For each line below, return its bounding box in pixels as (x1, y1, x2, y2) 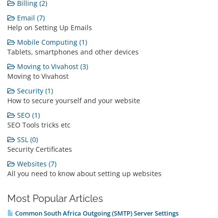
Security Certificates (7, 145, 72, 154)
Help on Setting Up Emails (7, 23, 92, 32)
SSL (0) (15, 135, 38, 144)
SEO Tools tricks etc (7, 120, 71, 129)
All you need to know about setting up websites (7, 169, 162, 178)
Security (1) (15, 86, 53, 95)
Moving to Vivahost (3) (15, 62, 88, 71)
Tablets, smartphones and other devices (7, 47, 139, 56)
